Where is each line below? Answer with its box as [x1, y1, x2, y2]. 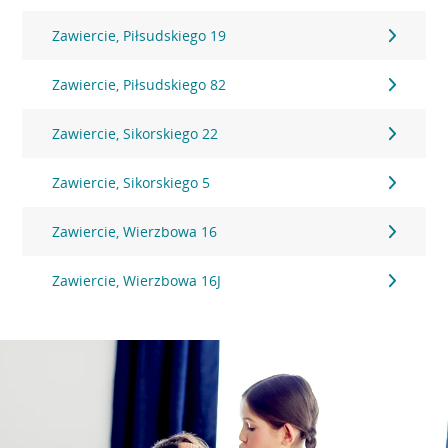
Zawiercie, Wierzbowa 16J [52, 271, 222, 290]
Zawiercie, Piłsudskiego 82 [52, 75, 227, 94]
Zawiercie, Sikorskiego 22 [52, 124, 219, 143]
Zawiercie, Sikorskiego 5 [52, 173, 211, 192]
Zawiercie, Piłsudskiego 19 [52, 26, 227, 45]
